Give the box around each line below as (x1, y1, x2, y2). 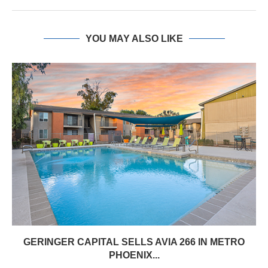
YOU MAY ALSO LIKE (85, 33, 183, 44)
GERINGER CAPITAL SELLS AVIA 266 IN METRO (23, 237, 245, 247)
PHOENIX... (108, 250, 160, 260)
